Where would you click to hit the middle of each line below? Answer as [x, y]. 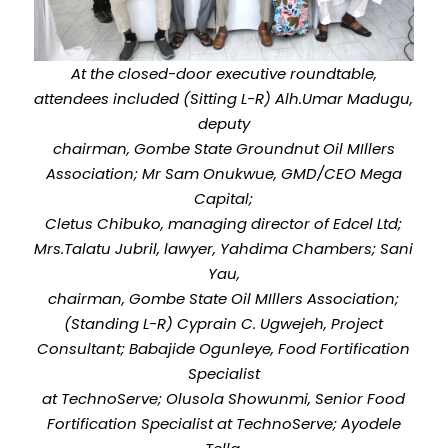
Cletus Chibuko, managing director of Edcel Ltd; [224, 223]
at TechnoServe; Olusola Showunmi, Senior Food [224, 398]
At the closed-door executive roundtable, [223, 73]
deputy [223, 123]
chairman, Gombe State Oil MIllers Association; [224, 298]
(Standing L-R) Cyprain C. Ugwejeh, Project [224, 323]
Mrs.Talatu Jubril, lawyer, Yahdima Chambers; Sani [224, 248]
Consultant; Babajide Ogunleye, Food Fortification [224, 348]
